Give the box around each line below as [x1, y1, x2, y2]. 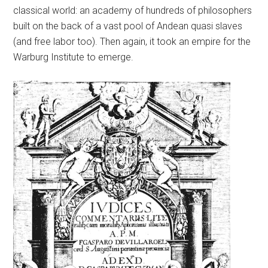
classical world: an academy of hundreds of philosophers [13, 4, 252, 16]
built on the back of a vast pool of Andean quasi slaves [13, 20, 243, 32]
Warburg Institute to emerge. [13, 51, 134, 63]
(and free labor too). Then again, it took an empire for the [13, 35, 251, 47]
